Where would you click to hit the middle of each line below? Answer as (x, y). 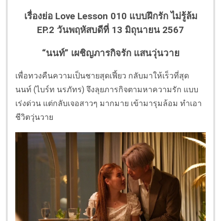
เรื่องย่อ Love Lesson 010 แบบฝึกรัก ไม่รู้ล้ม (110, 16)
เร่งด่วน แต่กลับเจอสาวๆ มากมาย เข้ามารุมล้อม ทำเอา (109, 104)
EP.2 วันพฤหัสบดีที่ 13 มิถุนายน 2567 (110, 30)
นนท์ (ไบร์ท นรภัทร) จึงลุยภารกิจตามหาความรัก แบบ (107, 90)
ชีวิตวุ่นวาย (34, 117)
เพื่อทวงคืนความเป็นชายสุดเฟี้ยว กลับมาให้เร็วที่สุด (102, 76)
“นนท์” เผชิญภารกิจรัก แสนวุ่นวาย (110, 53)
